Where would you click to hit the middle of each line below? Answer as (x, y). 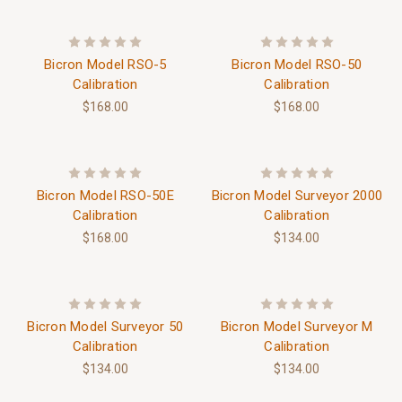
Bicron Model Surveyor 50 (105, 326)
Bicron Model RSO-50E (105, 195)
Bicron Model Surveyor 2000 (297, 195)
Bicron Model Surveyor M (297, 326)
